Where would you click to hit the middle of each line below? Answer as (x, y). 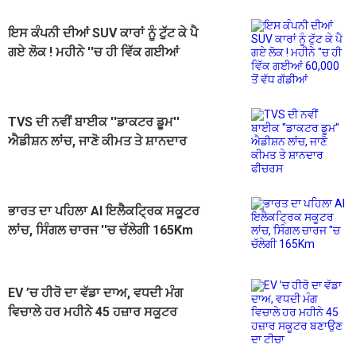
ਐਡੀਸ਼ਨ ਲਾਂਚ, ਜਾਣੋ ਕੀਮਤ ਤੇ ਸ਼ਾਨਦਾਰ (97, 141)
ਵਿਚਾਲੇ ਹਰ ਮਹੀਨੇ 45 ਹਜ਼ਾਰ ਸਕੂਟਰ (93, 311)
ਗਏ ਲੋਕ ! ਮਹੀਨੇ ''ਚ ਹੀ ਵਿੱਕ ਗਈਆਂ (93, 52)
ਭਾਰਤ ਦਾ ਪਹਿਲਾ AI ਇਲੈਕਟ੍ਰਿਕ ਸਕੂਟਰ (104, 211)
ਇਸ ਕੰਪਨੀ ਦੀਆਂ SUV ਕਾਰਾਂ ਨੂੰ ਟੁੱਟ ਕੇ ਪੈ (103, 33)
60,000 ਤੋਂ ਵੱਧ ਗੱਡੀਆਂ (61, 71)
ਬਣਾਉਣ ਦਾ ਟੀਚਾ (48, 331)
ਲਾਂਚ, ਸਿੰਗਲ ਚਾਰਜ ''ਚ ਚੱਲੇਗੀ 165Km (101, 230)
